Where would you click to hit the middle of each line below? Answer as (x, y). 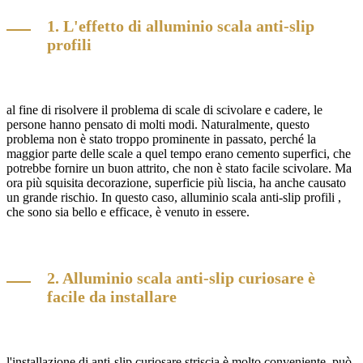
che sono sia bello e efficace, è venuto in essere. (128, 212)
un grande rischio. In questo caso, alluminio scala (133, 198)
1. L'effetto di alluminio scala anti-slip (181, 26)
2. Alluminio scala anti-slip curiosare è (181, 278)
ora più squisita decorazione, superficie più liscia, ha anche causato (176, 183)
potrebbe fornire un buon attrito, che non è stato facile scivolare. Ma (179, 169)
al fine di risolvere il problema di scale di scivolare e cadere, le (164, 110)
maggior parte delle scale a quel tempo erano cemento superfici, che (179, 154)
